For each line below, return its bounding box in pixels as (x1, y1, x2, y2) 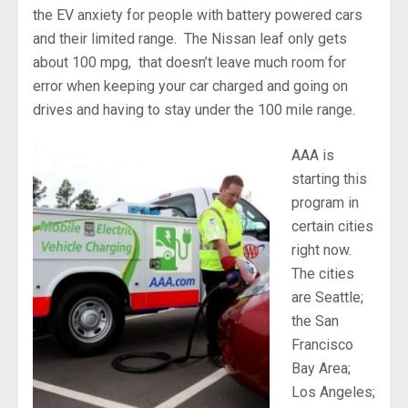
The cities (291, 264, 354, 282)
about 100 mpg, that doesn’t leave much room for (33, 53, 346, 71)
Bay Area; (291, 359, 351, 377)
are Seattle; (291, 288, 363, 306)
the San (291, 311, 339, 330)
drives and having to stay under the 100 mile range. (33, 100, 355, 118)
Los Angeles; (291, 382, 375, 401)
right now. (291, 240, 352, 259)
